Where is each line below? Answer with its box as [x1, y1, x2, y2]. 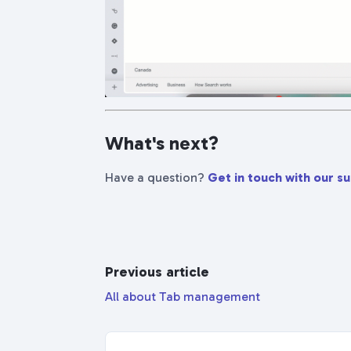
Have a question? [105, 170, 208, 186]
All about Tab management [105, 289, 260, 305]
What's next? [105, 132, 219, 155]
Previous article [105, 263, 209, 281]
